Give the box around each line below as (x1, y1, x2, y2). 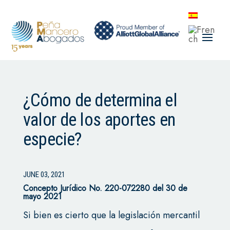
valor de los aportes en (23, 109, 176, 131)
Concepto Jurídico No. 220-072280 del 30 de (23, 182, 187, 195)
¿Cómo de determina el (23, 90, 178, 111)
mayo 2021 (23, 190, 62, 203)
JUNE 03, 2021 (23, 170, 65, 180)
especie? (23, 129, 82, 150)
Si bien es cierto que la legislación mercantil (23, 208, 200, 222)
